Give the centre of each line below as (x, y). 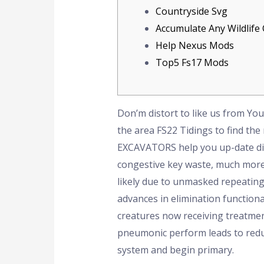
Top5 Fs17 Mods (192, 62)
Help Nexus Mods (194, 45)
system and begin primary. (175, 250)
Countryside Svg (191, 11)
